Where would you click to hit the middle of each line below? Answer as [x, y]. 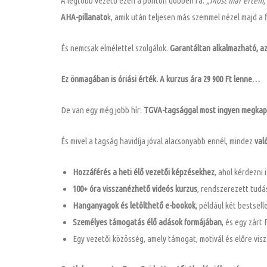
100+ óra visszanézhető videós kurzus [135, 189]
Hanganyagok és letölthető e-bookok [134, 206]
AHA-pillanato [84, 17]
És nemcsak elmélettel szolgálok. [115, 48]
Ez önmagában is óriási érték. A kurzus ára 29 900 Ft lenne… [160, 79]
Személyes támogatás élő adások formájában [147, 222]
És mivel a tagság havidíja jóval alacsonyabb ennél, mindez [158, 141]
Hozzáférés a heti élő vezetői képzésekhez [144, 172]
